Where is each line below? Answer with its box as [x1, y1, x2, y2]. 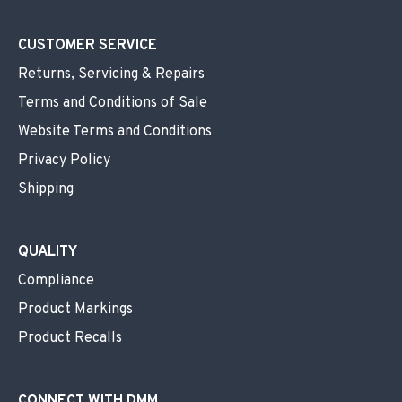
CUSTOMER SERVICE [18, 37, 157, 56]
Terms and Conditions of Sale [18, 94, 207, 113]
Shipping [18, 180, 74, 199]
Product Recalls [18, 329, 122, 348]
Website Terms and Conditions [18, 123, 212, 142]
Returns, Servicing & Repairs [18, 66, 205, 84]
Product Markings [18, 301, 133, 319]
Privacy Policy [18, 152, 110, 170]
